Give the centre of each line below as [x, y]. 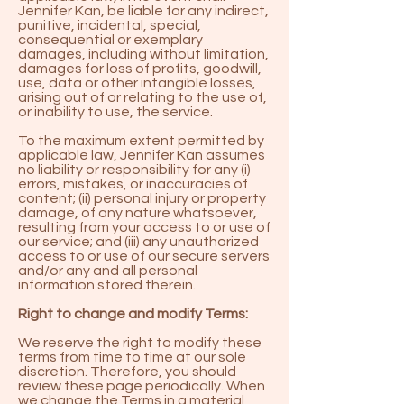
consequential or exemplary [110, 40]
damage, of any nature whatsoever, [138, 213]
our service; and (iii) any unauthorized [138, 242]
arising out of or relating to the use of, [142, 97]
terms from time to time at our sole [132, 357]
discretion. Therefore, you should [127, 372]
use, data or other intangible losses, [137, 83]
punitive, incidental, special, [110, 25]
